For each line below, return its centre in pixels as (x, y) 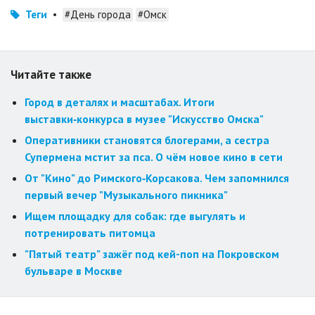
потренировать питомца (90, 233)
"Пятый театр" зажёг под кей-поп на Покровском (152, 254)
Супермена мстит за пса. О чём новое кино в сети (154, 157)
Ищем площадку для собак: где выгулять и (135, 216)
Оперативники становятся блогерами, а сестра (147, 140)
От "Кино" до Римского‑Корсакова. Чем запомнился (157, 178)
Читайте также (51, 75)
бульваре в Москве (73, 271)
